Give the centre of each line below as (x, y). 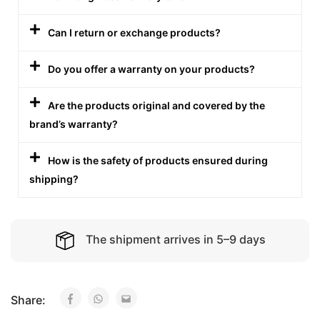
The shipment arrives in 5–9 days (176, 240)
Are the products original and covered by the (157, 105)
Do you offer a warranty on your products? (152, 69)
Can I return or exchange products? (135, 32)
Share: (30, 300)
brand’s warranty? (74, 124)
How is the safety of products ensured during (158, 160)
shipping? (54, 179)
